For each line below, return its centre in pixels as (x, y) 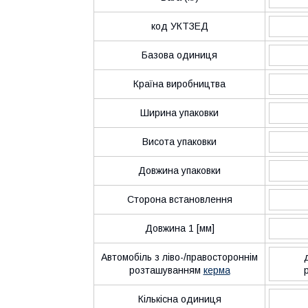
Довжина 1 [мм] (179, 228)
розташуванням (166, 270)
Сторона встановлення (179, 199)
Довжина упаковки (179, 170)
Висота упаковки (179, 141)
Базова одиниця (179, 55)
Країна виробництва (179, 84)
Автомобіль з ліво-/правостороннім (179, 257)
